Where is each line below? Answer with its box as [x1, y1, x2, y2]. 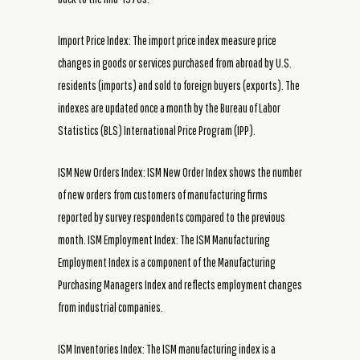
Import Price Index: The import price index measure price [58, 32, 276, 47]
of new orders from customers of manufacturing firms [58, 186, 268, 202]
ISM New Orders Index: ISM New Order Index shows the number [58, 164, 302, 179]
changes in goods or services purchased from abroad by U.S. [58, 55, 292, 70]
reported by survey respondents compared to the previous [58, 209, 285, 224]
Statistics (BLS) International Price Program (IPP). [58, 122, 256, 137]
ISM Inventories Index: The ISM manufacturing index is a [58, 341, 276, 356]
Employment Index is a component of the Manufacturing [58, 254, 276, 269]
